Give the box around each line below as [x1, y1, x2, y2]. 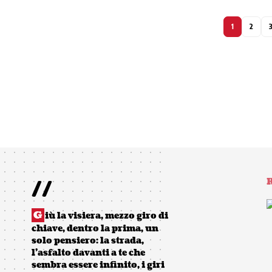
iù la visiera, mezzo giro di [45, 209, 168, 222]
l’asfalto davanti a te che [32, 246, 145, 259]
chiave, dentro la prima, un [32, 222, 158, 234]
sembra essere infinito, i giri [32, 259, 165, 271]
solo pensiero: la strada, [32, 234, 144, 246]
